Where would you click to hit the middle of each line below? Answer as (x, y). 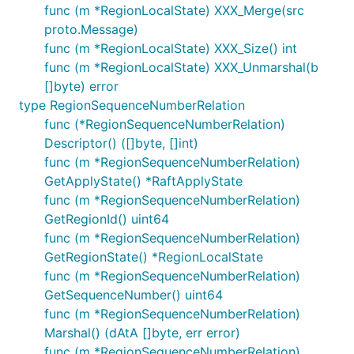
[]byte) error (81, 86)
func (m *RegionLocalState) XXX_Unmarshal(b (181, 67)
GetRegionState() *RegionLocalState (154, 257)
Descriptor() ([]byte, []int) (121, 143)
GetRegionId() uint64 (107, 219)
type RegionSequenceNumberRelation (132, 105)
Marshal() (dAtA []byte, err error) (142, 333)
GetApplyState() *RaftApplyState (143, 181)
